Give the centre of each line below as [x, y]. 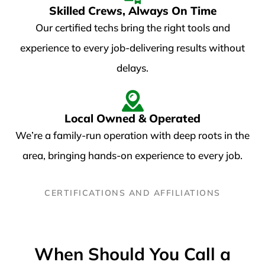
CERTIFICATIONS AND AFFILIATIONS [132, 193]
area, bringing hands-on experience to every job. [132, 155]
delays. [132, 67]
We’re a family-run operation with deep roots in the [132, 135]
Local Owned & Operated [132, 118]
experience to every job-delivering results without [132, 47]
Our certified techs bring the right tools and [132, 27]
